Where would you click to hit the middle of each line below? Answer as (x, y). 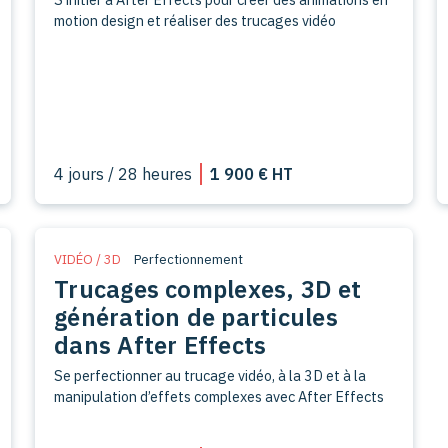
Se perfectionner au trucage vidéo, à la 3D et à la (210, 375)
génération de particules (196, 316)
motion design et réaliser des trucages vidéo (195, 20)
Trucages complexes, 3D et (208, 288)
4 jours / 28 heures (123, 173)
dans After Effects (160, 344)
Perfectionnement (189, 259)
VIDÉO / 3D (88, 259)
